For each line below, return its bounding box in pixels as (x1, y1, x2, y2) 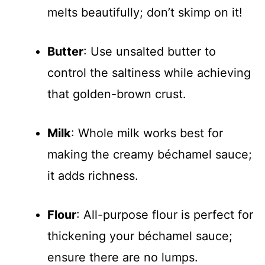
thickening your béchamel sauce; (47, 229, 232, 243)
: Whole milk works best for (71, 126, 223, 140)
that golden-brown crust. (47, 87, 186, 101)
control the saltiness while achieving (47, 66, 251, 80)
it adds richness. (47, 169, 138, 183)
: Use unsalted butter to (83, 44, 216, 59)
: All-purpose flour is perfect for (76, 208, 253, 222)
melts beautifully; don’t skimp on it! (47, 5, 243, 20)
